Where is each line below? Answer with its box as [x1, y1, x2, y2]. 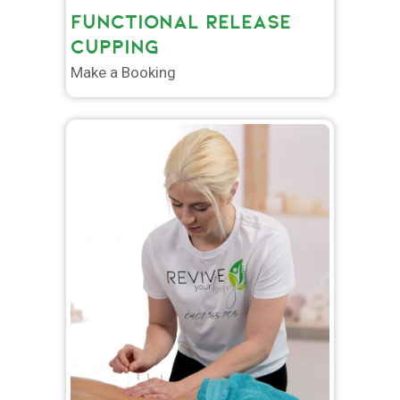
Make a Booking [71, 63, 176, 82]
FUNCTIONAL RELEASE [71, 10, 291, 35]
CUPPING [71, 35, 159, 60]
